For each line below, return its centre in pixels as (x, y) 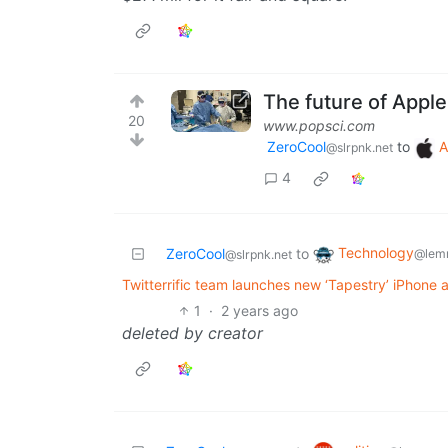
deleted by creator (192, 332)
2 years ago (260, 310)
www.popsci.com (319, 126)
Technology (376, 253)
